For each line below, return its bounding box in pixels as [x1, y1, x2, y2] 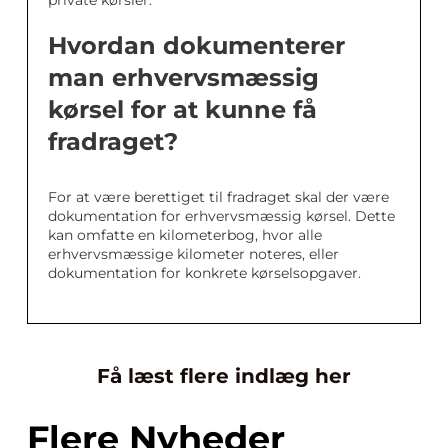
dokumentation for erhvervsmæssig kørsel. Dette [48, 207, 395, 225]
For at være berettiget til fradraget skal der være [48, 188, 389, 206]
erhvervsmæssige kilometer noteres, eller [48, 245, 339, 263]
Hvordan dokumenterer [48, 31, 345, 60]
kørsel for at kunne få [48, 95, 317, 124]
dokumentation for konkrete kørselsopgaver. [48, 264, 361, 282]
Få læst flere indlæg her [97, 364, 351, 388]
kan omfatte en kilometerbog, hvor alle [48, 226, 322, 244]
